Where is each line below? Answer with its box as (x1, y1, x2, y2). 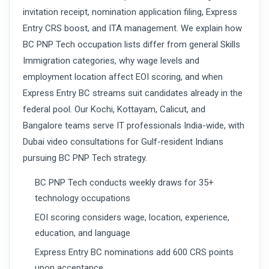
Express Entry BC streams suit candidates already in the (23, 88, 243, 99)
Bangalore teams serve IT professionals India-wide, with (23, 120, 244, 131)
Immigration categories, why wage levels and (23, 55, 199, 67)
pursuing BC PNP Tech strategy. (23, 153, 147, 164)
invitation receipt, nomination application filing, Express (23, 7, 237, 18)
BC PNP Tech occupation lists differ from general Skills (23, 39, 240, 50)
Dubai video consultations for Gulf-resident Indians (23, 136, 223, 148)
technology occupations (35, 193, 130, 204)
